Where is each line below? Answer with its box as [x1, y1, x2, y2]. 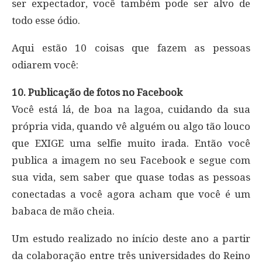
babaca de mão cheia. [12, 205, 115, 217]
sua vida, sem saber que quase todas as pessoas [12, 171, 250, 183]
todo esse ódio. [12, 14, 80, 26]
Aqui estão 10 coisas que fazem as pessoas [12, 42, 250, 54]
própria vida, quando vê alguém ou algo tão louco [12, 120, 250, 132]
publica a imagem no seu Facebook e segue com [12, 154, 250, 166]
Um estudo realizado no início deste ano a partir [12, 232, 250, 244]
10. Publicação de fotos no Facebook [12, 86, 182, 98]
